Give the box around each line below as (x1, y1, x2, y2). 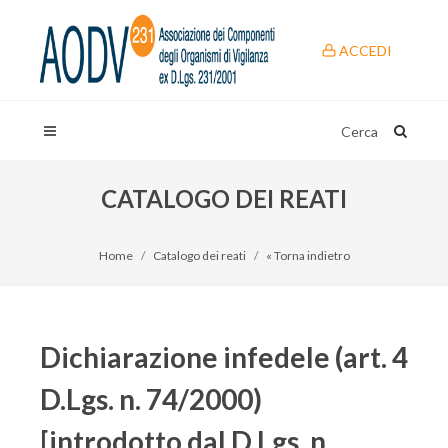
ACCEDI (335, 41, 392, 59)
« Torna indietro (265, 248, 350, 263)
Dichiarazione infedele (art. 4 (40, 340, 408, 374)
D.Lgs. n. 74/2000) (40, 382, 262, 416)
